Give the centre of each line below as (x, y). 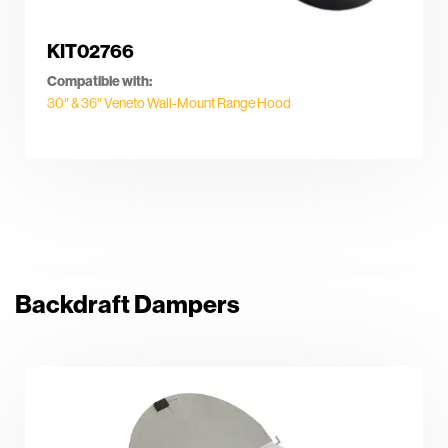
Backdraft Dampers (127, 304)
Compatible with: (99, 80)
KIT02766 (90, 50)
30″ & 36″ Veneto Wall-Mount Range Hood (169, 102)
